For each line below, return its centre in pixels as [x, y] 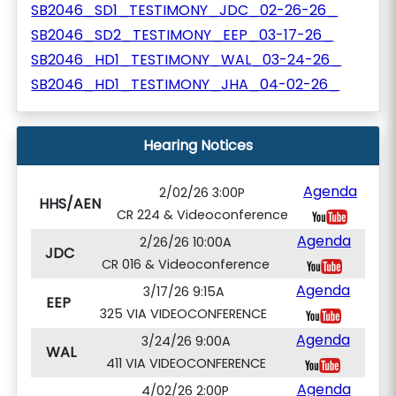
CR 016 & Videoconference [186, 264]
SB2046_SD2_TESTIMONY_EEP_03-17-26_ [183, 35]
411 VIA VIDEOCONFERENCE [186, 363]
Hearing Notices [198, 145]
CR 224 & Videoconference [202, 215]
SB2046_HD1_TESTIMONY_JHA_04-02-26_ [186, 84]
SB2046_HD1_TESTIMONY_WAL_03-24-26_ [187, 60]
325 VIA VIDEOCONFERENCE [183, 314]
